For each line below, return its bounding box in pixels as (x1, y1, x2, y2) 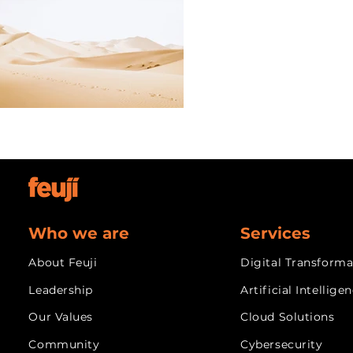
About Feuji (28, 255, 98, 269)
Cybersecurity (240, 337, 323, 351)
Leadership (28, 283, 93, 297)
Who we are (28, 224, 130, 243)
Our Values (28, 310, 93, 324)
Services (240, 224, 311, 243)
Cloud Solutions (240, 310, 335, 324)
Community (28, 337, 100, 351)
